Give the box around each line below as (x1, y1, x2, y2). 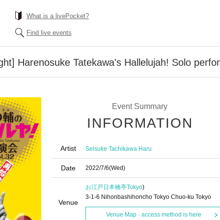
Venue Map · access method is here (106, 211, 201, 218)
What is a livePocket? (27, 12, 89, 20)
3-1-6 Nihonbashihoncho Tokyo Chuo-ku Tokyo (85, 193, 211, 200)
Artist (60, 144, 76, 152)
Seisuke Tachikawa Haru (85, 145, 152, 152)
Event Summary (111, 102, 167, 110)
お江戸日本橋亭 (85, 184, 127, 191)
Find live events (27, 29, 72, 36)
